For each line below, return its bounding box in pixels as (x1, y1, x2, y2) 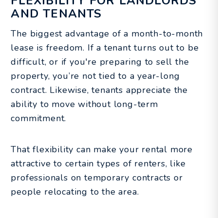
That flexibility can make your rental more (11, 143, 193, 155)
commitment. (11, 112, 67, 124)
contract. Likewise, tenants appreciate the (11, 84, 188, 96)
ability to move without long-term (11, 98, 158, 110)
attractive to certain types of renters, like (11, 157, 186, 169)
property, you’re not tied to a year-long (11, 70, 180, 82)
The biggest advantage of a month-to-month (11, 27, 203, 39)
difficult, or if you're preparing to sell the (11, 55, 189, 68)
